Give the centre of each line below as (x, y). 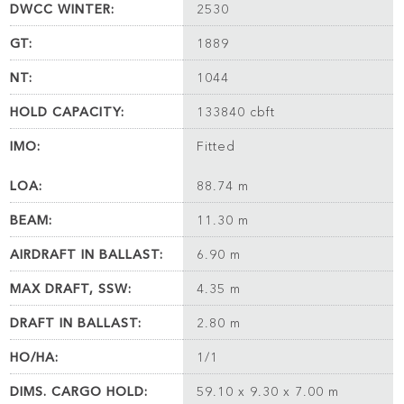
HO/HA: (35, 357)
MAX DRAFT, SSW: (71, 288)
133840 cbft (236, 111)
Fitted (216, 146)
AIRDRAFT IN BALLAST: (87, 254)
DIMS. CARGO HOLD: (79, 391)
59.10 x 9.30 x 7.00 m (268, 391)
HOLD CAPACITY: (68, 111)
